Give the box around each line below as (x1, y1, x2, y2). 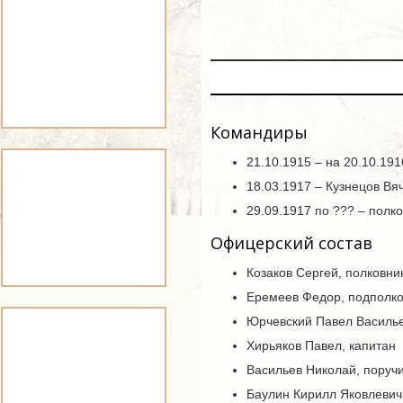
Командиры (210, 121, 308, 143)
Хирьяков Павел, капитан (246, 338, 396, 353)
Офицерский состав (210, 232, 372, 254)
